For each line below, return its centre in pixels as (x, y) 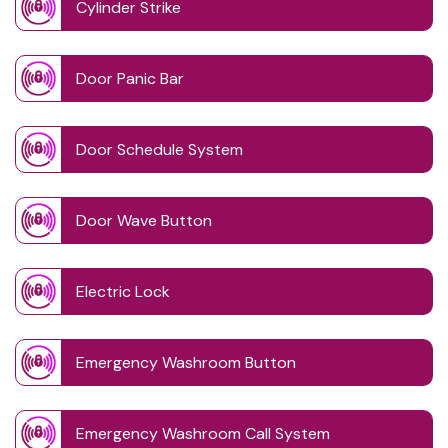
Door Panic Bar (130, 79)
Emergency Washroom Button (186, 363)
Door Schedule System (159, 150)
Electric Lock (123, 292)
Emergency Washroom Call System (203, 434)
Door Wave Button (144, 221)
